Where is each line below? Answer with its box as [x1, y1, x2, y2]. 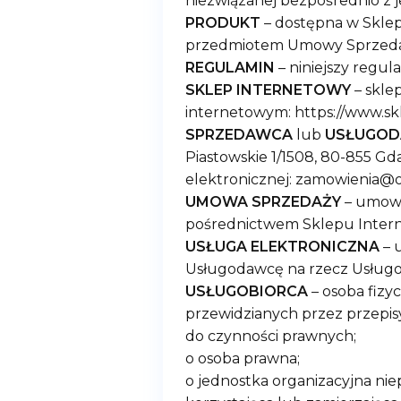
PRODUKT [185, 14, 260, 31]
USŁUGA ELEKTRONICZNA [185, 238, 380, 255]
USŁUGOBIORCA [185, 283, 308, 300]
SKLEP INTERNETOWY [185, 81, 351, 98]
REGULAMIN [185, 59, 275, 76]
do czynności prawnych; [185, 328, 356, 345]
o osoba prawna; [185, 350, 300, 367]
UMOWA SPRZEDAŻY [185, 193, 341, 210]
